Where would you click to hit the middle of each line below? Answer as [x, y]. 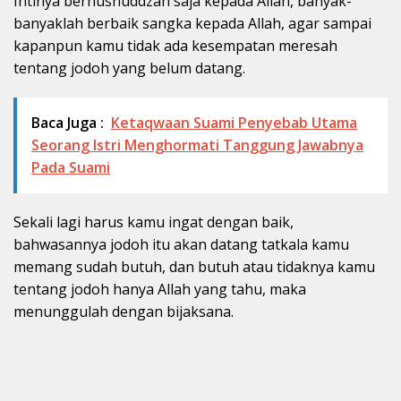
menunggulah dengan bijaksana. [124, 311]
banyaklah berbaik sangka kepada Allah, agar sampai [192, 23]
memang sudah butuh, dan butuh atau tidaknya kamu [194, 266]
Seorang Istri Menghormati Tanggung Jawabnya [197, 145]
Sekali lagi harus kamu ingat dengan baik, [154, 222]
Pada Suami [71, 167]
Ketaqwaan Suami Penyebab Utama [234, 122]
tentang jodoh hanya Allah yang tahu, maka [160, 289]
